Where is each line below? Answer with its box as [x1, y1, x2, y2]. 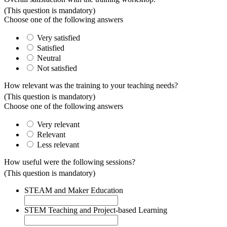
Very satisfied [37, 33, 80, 43]
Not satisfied [37, 64, 77, 73]
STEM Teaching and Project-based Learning [24, 206, 167, 215]
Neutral [37, 54, 61, 63]
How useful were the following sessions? [4, 157, 137, 166]
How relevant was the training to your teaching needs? [4, 81, 178, 90]
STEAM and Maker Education [24, 186, 123, 195]
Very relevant [37, 120, 80, 129]
